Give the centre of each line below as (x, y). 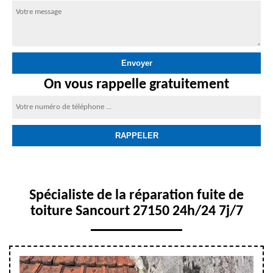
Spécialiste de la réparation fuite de (136, 196)
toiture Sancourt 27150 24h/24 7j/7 (136, 211)
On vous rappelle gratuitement (136, 85)
